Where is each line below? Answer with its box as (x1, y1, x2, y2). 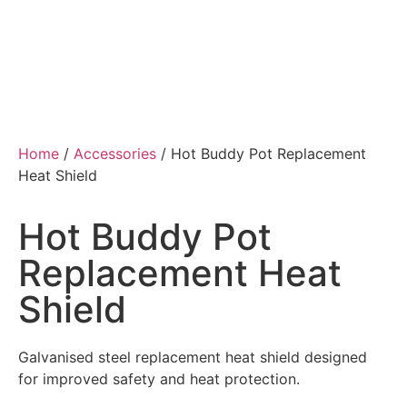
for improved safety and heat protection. (18, 369, 300, 388)
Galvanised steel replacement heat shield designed (18, 347, 367, 366)
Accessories (74, 144, 156, 163)
